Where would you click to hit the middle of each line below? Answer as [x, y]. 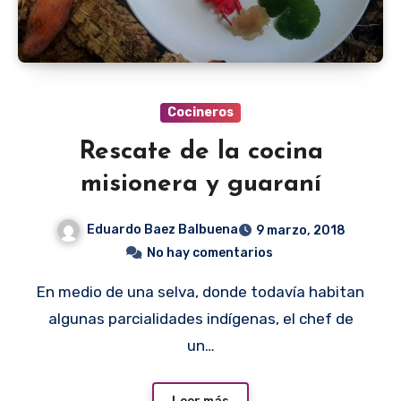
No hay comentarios [209, 253]
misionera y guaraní [200, 185]
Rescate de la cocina [200, 153]
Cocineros [200, 113]
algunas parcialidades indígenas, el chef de [200, 319]
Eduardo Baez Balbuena [162, 230]
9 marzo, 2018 [300, 231]
